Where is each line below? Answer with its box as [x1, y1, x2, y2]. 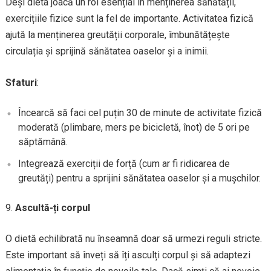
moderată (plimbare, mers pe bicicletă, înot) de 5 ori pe [18, 122, 250, 133]
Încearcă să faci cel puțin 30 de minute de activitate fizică [18, 107, 262, 119]
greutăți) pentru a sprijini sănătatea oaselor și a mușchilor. [18, 172, 261, 184]
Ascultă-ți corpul [15, 202, 90, 214]
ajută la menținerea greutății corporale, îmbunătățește [5, 29, 230, 41]
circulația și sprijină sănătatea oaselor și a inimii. [5, 45, 209, 57]
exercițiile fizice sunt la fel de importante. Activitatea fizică [5, 13, 253, 24]
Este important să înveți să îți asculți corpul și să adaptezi [5, 249, 250, 261]
